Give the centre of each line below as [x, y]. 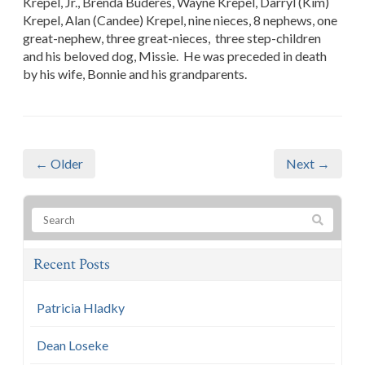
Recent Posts [72, 264]
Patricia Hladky [81, 307]
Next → [308, 163]
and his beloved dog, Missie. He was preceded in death [175, 55]
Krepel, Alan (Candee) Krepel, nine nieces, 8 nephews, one [180, 20]
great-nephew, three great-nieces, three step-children [172, 37]
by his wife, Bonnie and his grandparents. [135, 73]
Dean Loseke [73, 345]
